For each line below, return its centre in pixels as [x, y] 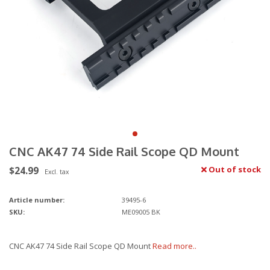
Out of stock [234, 170]
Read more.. [174, 246]
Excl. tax [57, 172]
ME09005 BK [141, 212]
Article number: [37, 200]
